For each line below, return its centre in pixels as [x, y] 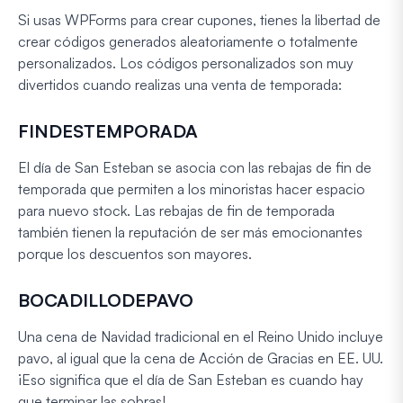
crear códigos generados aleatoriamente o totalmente [188, 41]
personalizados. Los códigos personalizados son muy [186, 63]
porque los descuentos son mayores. [135, 253]
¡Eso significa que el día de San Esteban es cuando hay [191, 379]
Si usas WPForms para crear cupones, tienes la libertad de [199, 19]
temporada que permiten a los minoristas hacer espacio [192, 188]
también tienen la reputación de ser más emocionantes [190, 232]
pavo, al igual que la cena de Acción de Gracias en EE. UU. [201, 358]
